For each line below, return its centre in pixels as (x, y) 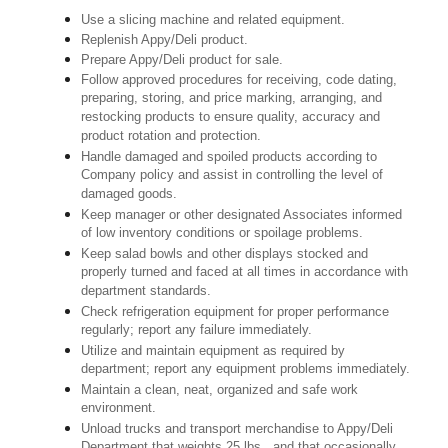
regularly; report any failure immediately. (197, 331)
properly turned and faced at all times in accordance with (245, 273)
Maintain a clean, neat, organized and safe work (220, 390)
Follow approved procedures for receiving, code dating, (239, 80)
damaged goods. (129, 195)
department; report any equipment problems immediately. (246, 370)
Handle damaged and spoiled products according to (229, 157)
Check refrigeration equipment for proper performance (235, 312)
